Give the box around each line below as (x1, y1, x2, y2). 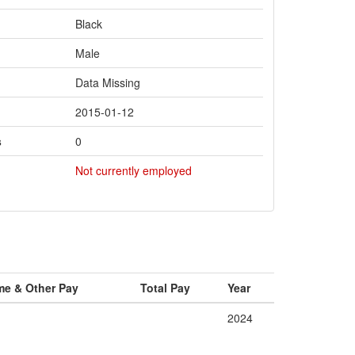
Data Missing (75, 74, 140, 90)
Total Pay (140, 280, 190, 296)
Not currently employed (75, 162, 192, 178)
